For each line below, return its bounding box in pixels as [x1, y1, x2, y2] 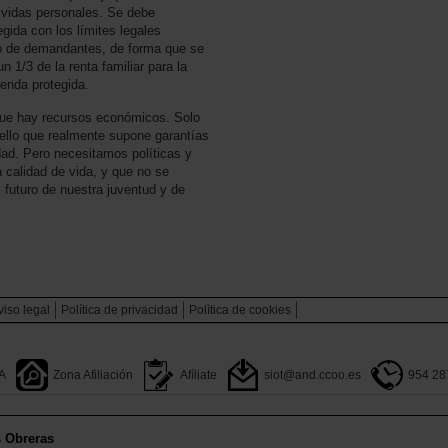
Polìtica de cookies [189, 302, 291, 317]
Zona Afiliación [53, 367, 133, 382]
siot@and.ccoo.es [264, 367, 361, 382]
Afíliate [180, 367, 217, 382]
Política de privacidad [61, 302, 178, 317]
